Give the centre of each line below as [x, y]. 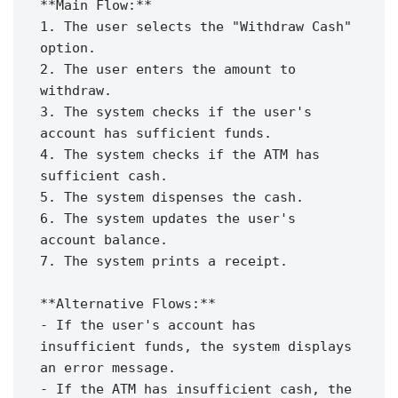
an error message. [108, 368]
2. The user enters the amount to [168, 70]
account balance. [104, 240]
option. [68, 48]
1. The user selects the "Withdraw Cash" [196, 27]
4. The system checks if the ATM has [180, 155]
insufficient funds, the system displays [196, 347]
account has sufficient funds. [156, 134]
